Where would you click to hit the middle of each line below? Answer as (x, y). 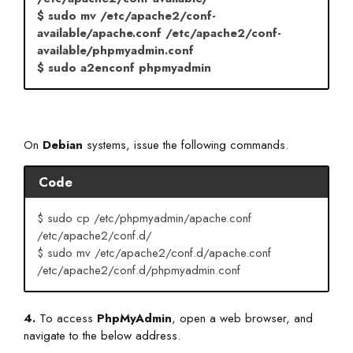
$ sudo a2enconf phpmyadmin (124, 67)
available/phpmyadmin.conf (115, 50)
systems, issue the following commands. (186, 145)
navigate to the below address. (102, 336)
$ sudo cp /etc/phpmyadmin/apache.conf (144, 218)
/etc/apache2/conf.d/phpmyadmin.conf (139, 270)
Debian (63, 145)
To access (66, 319)
